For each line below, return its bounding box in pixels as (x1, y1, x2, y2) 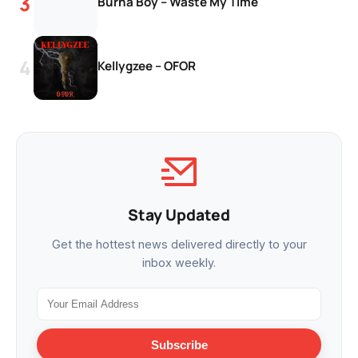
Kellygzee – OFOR (97, 57, 196, 74)
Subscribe (150, 337, 208, 352)
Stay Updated (128, 204, 230, 225)
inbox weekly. (142, 255, 216, 269)
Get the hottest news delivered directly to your (51, 237, 307, 251)
